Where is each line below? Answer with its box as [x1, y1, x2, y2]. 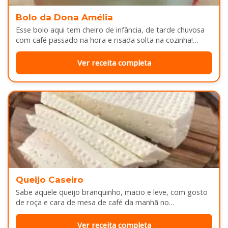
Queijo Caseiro [16, 175, 83, 185]
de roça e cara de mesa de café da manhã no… [16, 197, 175, 208]
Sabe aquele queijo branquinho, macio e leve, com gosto [16, 187, 208, 197]
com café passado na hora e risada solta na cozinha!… [16, 35, 198, 45]
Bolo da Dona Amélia [16, 12, 113, 23]
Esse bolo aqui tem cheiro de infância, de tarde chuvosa [16, 25, 205, 35]
